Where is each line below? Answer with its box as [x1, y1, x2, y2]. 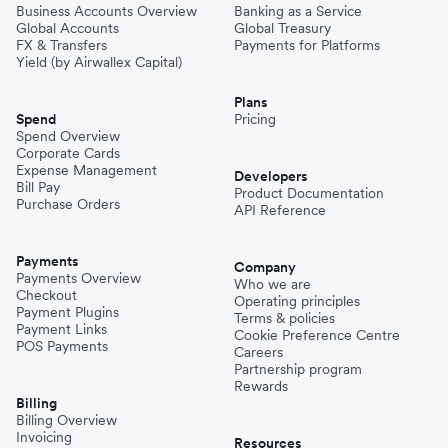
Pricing [234, 109, 276, 128]
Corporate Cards [16, 143, 120, 162]
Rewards [234, 376, 288, 395]
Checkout [16, 285, 77, 304]
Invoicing [16, 427, 72, 446]
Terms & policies [234, 308, 335, 327]
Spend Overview [16, 126, 120, 145]
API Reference [234, 200, 326, 219]
